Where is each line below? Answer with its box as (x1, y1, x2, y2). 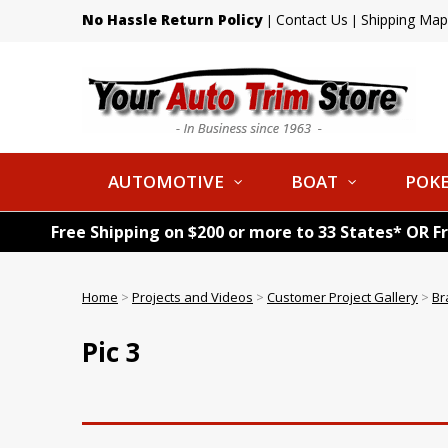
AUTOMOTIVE (108, 170, 224, 193)
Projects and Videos (132, 288, 253, 306)
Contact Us (276, 10, 348, 29)
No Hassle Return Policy (82, 10, 263, 29)
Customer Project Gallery (267, 288, 418, 306)
